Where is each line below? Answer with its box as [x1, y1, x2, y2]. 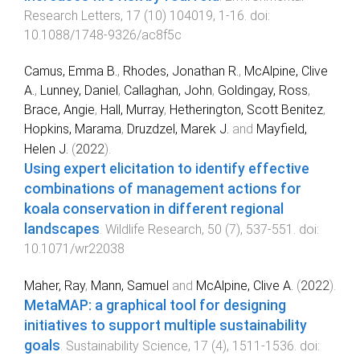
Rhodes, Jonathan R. [123, 63, 239, 79]
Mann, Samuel [91, 277, 169, 293]
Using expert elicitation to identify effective [24, 160, 309, 177]
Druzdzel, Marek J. [127, 121, 229, 137]
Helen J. [24, 141, 68, 157]
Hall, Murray [100, 101, 164, 117]
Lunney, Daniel [40, 82, 118, 98]
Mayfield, [256, 121, 307, 137]
